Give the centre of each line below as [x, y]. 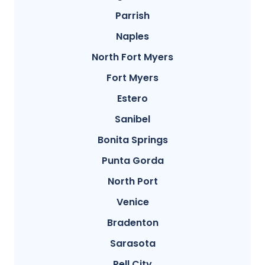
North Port [132, 182]
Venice [132, 202]
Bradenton [132, 223]
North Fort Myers [132, 57]
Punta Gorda [132, 161]
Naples [132, 37]
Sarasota [132, 244]
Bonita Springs [132, 140]
